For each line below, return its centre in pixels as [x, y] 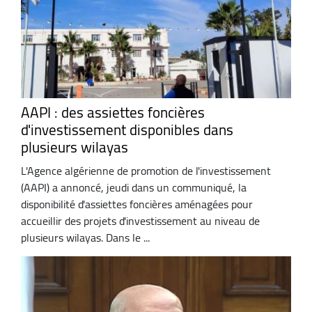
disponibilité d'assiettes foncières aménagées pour [137, 204]
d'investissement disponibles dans [127, 130]
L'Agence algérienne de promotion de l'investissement [146, 170]
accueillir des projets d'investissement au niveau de [140, 220]
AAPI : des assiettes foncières [113, 113]
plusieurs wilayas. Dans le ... [85, 237]
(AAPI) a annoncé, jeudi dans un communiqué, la [134, 187]
